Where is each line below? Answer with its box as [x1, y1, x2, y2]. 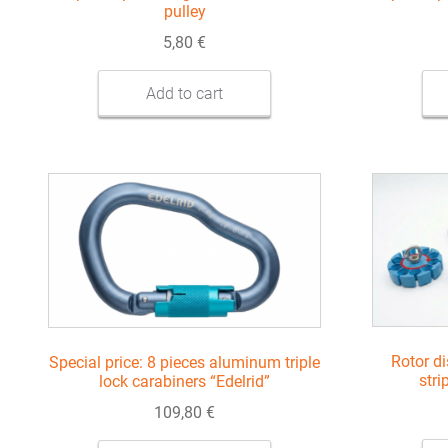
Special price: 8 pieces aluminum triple [49, 353, 321, 373]
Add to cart [146, 83, 224, 103]
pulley [163, 2, 206, 22]
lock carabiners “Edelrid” [99, 372, 271, 392]
